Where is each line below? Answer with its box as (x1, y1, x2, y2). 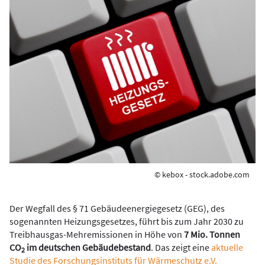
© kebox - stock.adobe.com (154, 169, 250, 180)
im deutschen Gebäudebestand (25, 241, 151, 253)
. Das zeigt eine (151, 241, 211, 253)
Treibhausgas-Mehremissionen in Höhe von (9, 228, 184, 240)
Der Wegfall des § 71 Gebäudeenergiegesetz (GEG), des (9, 202, 225, 214)
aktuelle (211, 241, 243, 253)
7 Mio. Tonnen (184, 228, 240, 240)
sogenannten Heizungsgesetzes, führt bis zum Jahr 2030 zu (9, 215, 244, 227)
